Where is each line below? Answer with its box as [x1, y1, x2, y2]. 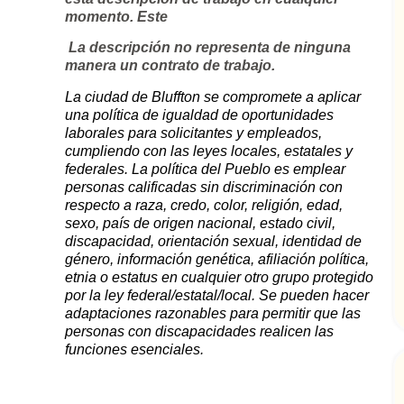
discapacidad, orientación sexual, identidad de [65, 233, 363, 249]
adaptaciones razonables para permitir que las [65, 305, 362, 321]
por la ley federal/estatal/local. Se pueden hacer [65, 287, 370, 303]
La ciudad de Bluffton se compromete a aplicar [65, 88, 362, 105]
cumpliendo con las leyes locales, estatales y [65, 142, 353, 159]
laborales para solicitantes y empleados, [65, 124, 323, 141]
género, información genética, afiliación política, [65, 251, 370, 267]
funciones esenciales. [65, 341, 205, 357]
